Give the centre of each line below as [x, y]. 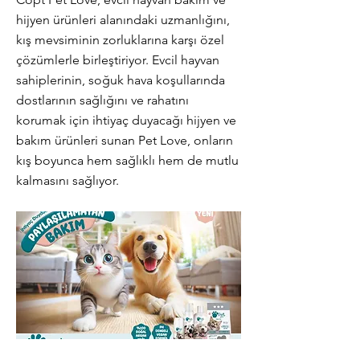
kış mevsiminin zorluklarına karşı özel [120, 40]
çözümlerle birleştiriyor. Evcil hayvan [118, 60]
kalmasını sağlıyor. [67, 180]
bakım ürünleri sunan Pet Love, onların [125, 140]
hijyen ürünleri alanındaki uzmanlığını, [123, 20]
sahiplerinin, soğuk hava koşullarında [121, 80]
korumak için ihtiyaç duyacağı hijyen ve [126, 120]
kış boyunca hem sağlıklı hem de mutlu [127, 160]
